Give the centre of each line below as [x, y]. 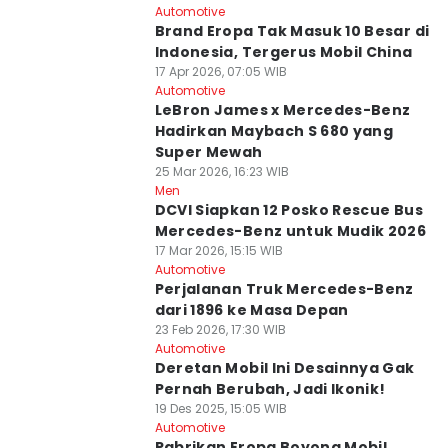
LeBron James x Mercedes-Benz [282, 110]
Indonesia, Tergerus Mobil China [283, 52]
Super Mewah [208, 152]
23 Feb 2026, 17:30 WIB [220, 329]
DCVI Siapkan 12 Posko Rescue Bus [288, 210]
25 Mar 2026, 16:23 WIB [221, 171]
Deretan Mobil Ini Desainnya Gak [284, 368]
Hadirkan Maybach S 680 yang [274, 131]
